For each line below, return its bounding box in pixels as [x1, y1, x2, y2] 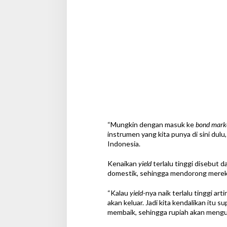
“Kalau [107, 188, 130, 198]
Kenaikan [107, 159, 138, 168]
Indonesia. [107, 139, 140, 148]
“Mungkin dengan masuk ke [107, 120, 196, 129]
